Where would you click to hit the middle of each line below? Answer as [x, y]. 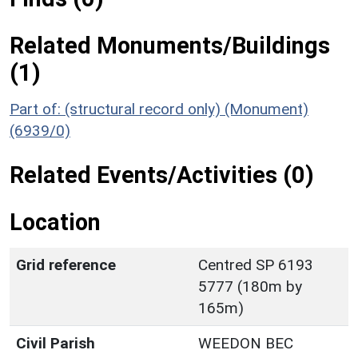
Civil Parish [56, 343]
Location [55, 222]
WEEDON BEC [246, 343]
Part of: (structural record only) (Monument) [159, 109]
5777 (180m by [250, 286]
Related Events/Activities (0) [162, 175]
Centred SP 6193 [256, 265]
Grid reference [66, 265]
